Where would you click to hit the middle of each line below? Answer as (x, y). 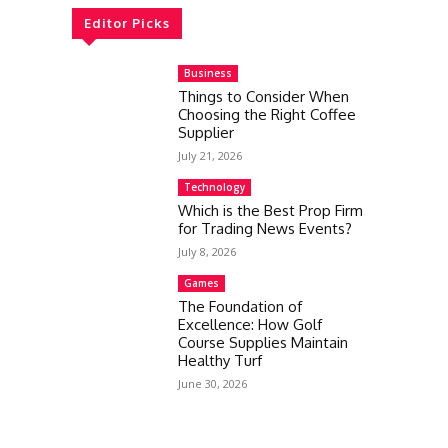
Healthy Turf (220, 360)
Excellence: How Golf (250, 324)
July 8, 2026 (207, 251)
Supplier (206, 132)
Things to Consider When (263, 96)
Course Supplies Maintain (263, 342)
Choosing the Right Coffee (267, 114)
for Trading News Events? (265, 228)
